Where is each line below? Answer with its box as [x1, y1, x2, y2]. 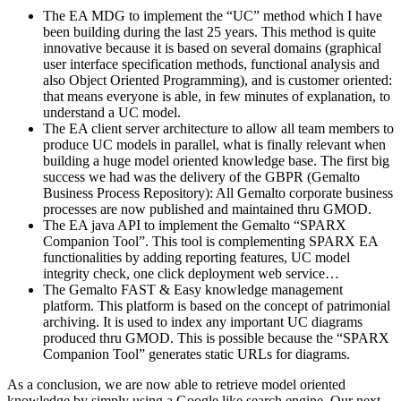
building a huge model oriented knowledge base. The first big [43, 153, 389, 169]
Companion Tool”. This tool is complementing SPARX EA [43, 234, 378, 250]
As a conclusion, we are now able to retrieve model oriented [7, 377, 346, 393]
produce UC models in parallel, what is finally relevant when [43, 137, 386, 153]
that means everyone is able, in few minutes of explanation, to [43, 89, 390, 105]
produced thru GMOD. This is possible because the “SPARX [43, 330, 389, 346]
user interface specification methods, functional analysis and [43, 56, 380, 73]
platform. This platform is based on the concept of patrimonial [43, 298, 390, 314]
